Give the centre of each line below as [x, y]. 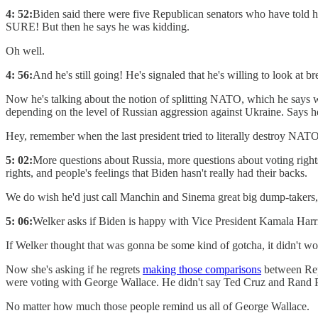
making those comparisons [202, 270]
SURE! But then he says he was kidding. [98, 27]
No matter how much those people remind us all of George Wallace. [158, 307]
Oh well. [25, 51]
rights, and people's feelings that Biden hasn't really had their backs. [157, 173]
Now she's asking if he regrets [74, 270]
